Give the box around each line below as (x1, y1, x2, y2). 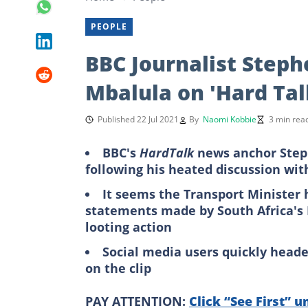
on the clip (85, 259, 151, 276)
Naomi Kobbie (203, 113, 256, 125)
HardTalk (140, 144, 197, 161)
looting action (85, 218, 172, 235)
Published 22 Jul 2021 (98, 113, 179, 125)
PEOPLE (91, 20, 127, 32)
